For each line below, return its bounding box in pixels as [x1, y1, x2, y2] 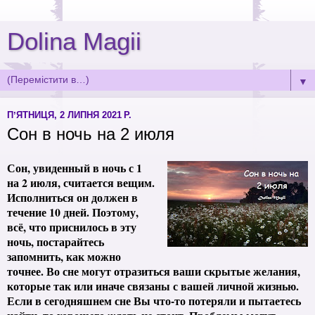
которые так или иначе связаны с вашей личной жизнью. [7, 277, 299, 294]
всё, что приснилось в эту [7, 218, 136, 235]
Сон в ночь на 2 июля [7, 124, 174, 143]
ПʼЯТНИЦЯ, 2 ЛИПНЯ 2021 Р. [7, 109, 131, 120]
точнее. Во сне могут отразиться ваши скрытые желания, [7, 262, 300, 279]
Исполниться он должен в [7, 188, 138, 205]
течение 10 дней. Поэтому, [7, 203, 139, 220]
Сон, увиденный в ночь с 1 [7, 159, 142, 176]
